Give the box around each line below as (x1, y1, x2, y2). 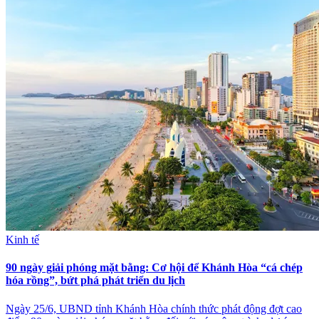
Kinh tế (6, 234, 39, 246)
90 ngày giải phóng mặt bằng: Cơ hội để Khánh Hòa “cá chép (6, 261, 303, 274)
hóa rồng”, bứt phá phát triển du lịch (6, 274, 185, 287)
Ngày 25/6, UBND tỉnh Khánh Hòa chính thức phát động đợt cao (6, 302, 302, 315)
